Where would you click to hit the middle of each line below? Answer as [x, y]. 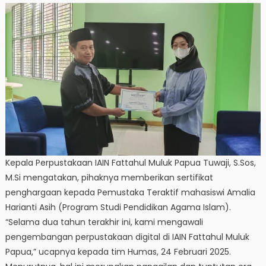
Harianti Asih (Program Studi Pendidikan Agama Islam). [118, 208]
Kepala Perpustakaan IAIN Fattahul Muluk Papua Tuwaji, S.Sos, [130, 163]
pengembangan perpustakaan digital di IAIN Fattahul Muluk [127, 237]
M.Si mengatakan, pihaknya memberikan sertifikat [109, 178]
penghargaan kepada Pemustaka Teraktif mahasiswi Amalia [130, 193]
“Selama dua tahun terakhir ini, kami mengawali [104, 222]
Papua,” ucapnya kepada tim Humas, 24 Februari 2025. [118, 252]
